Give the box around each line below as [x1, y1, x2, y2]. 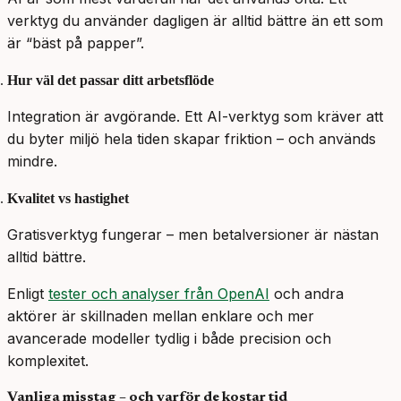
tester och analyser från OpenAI [48, 285, 269, 303]
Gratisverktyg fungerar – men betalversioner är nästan [7, 226, 379, 244]
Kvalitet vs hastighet [7, 191, 129, 207]
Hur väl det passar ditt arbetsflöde [7, 73, 214, 89]
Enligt [7, 285, 48, 303]
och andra [269, 285, 344, 303]
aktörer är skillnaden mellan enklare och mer [7, 307, 314, 326]
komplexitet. [7, 352, 89, 371]
